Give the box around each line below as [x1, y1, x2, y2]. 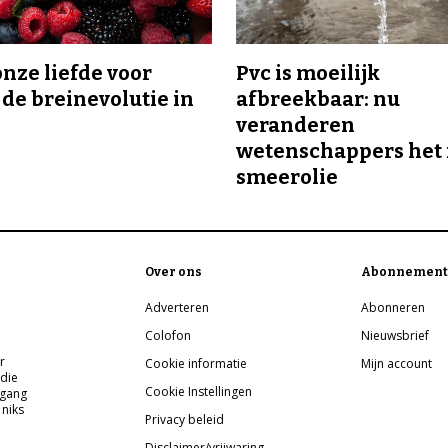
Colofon [145, 327, 192, 345]
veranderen [236, 113, 355, 138]
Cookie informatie [145, 355, 248, 373]
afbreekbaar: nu [236, 87, 400, 112]
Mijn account [361, 355, 433, 373]
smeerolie [236, 165, 342, 190]
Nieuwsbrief [361, 327, 430, 345]
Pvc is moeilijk [236, 61, 380, 86]
